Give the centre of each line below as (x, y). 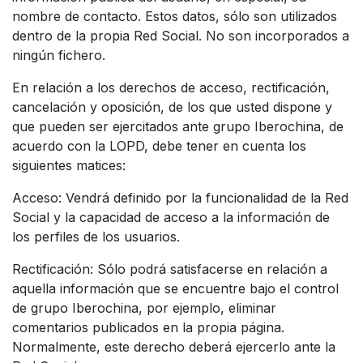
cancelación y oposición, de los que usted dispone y (172, 107)
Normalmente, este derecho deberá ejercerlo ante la (174, 346)
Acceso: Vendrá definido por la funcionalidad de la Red (180, 197)
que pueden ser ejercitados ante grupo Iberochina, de (178, 126)
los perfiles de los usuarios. (96, 236)
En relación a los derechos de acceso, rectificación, (171, 87)
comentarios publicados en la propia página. (148, 327)
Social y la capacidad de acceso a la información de (171, 217)
